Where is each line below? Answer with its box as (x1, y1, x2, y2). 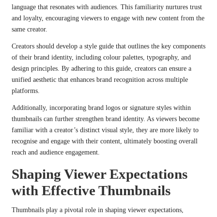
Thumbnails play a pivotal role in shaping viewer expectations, (12, 206, 184, 214)
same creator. (12, 26, 47, 33)
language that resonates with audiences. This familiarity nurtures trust (12, 3, 202, 11)
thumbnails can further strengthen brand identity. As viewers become (12, 115, 200, 123)
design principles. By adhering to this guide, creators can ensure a (12, 65, 191, 73)
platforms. (12, 87, 40, 95)
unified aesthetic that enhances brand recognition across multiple (12, 76, 188, 84)
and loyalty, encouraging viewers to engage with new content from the (12, 15, 204, 22)
